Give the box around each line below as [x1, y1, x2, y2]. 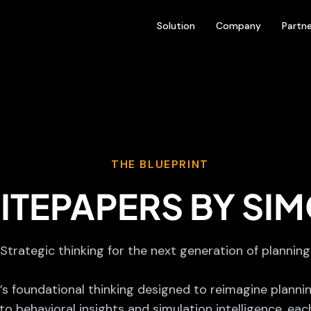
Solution [156, 19, 195, 32]
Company [215, 19, 261, 32]
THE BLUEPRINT [111, 157, 209, 171]
